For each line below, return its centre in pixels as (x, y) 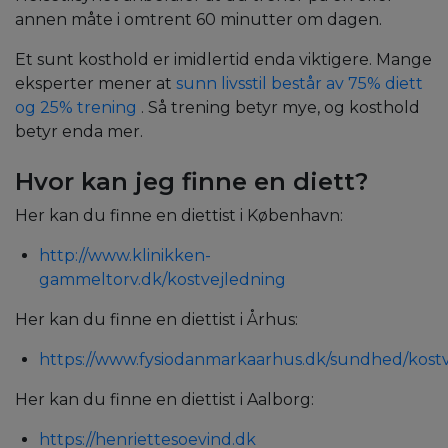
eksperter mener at (95, 84)
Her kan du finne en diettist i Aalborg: (164, 400)
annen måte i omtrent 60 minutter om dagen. (198, 20)
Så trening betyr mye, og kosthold (284, 108)
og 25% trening (76, 108)
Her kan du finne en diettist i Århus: (156, 320)
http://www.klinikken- (125, 256)
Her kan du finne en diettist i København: (179, 216)
